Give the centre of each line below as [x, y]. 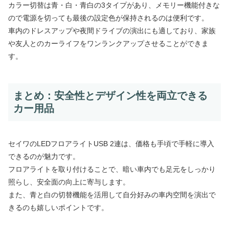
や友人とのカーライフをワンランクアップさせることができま [108, 43]
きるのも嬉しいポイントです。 [58, 208]
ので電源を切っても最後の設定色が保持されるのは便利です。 [108, 18]
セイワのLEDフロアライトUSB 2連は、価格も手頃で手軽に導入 [111, 144]
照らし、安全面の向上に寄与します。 [69, 182]
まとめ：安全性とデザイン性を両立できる [110, 95]
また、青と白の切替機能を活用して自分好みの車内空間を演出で [112, 195]
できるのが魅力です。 [44, 157]
